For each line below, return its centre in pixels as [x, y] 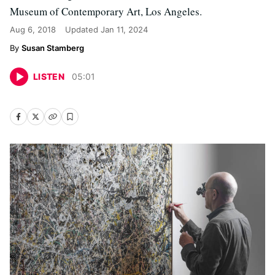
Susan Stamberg [53, 48]
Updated [83, 29]
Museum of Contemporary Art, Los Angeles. [106, 11]
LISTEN [49, 76]
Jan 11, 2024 [124, 29]
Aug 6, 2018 [33, 29]
